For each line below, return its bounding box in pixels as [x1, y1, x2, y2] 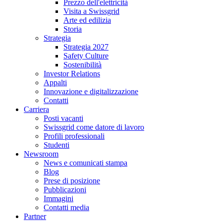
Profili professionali [44, 131, 105, 140]
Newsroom [24, 149, 58, 158]
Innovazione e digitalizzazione [44, 87, 138, 96]
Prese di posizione [44, 176, 100, 185]
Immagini [44, 194, 73, 203]
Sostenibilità [63, 60, 102, 69]
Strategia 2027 [63, 42, 109, 51]
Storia [63, 24, 82, 33]
